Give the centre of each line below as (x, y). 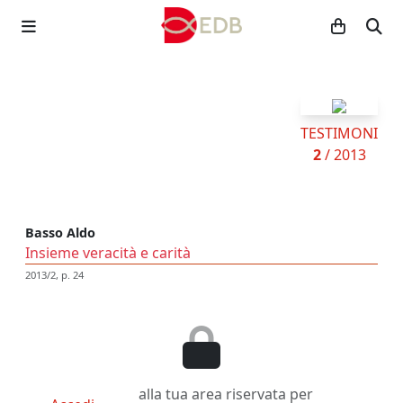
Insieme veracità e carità (108, 253)
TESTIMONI (339, 133)
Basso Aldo (60, 233)
